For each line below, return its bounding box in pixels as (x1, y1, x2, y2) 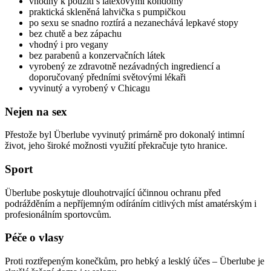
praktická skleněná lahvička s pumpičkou (29, 6, 186, 17)
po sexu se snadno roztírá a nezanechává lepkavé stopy (29, 17, 238, 28)
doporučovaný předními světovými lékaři (29, 71, 186, 82)
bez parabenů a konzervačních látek (29, 50, 165, 60)
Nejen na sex (5, 105, 67, 118)
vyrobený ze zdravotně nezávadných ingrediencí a (29, 60, 220, 71)
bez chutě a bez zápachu (29, 28, 122, 39)
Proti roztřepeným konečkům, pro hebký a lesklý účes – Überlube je (5, 256, 264, 267)
